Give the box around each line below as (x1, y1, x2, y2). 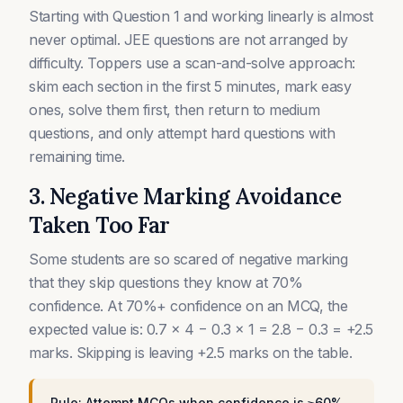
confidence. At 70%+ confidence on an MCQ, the (29, 297, 348, 315)
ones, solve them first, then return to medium (29, 101, 320, 119)
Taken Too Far (29, 211, 170, 239)
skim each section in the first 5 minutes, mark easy (29, 77, 352, 95)
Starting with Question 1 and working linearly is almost (29, 7, 373, 25)
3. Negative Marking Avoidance (29, 183, 342, 210)
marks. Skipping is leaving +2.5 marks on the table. (29, 344, 353, 362)
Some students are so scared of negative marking (29, 250, 348, 268)
